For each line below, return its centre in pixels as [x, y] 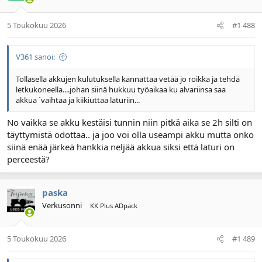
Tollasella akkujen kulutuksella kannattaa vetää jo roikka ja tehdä [128, 79]
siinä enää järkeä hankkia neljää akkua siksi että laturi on [121, 146]
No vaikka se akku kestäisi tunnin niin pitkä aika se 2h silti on [130, 122]
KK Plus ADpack [114, 205]
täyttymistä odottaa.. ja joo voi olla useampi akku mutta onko [130, 134]
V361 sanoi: [35, 57]
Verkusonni [62, 205]
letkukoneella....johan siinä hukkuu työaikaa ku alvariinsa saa [121, 90]
